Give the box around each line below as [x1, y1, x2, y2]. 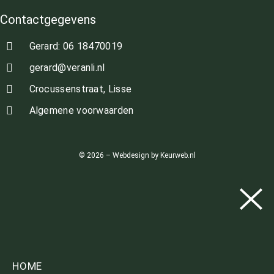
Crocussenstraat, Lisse [29, 83, 132, 95]
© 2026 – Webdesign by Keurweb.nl [78, 151, 196, 160]
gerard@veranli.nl [29, 62, 105, 74]
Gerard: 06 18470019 [29, 40, 123, 53]
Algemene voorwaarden [29, 105, 134, 117]
